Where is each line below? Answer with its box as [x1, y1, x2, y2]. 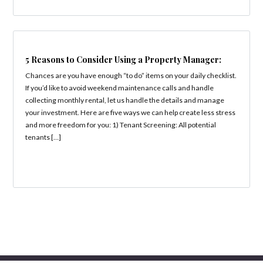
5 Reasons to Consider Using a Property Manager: [25, 53, 222, 65]
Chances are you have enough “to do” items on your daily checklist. [25, 70, 237, 80]
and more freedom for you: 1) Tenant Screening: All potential [25, 120, 217, 129]
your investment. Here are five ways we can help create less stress [25, 107, 236, 117]
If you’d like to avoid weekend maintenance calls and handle [25, 83, 214, 92]
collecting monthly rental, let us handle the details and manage [25, 95, 225, 104]
